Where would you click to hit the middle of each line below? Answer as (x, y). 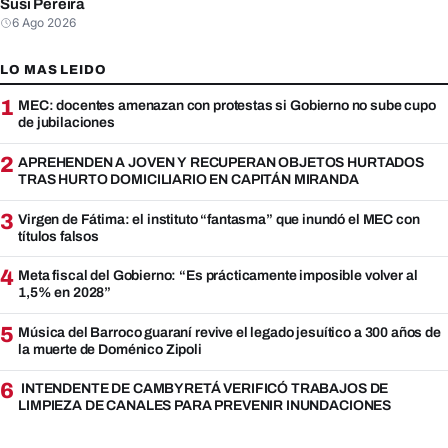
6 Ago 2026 (44, 22)
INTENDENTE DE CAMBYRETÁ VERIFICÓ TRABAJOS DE (203, 389)
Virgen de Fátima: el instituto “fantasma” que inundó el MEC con (219, 219)
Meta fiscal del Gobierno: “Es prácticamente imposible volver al (218, 276)
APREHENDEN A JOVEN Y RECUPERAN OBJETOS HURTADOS (221, 162)
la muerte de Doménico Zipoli (110, 349)
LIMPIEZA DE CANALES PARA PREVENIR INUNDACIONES (205, 406)
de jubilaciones (66, 123)
